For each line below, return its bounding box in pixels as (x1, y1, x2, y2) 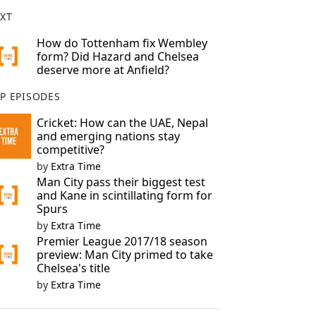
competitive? (36, 142, 104, 157)
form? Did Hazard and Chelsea (36, 49, 199, 64)
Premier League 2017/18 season (36, 233, 207, 249)
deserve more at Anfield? (36, 62, 169, 78)
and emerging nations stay (36, 128, 180, 144)
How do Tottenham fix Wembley (36, 35, 207, 51)
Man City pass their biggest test (36, 174, 205, 190)
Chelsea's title (36, 260, 110, 276)
